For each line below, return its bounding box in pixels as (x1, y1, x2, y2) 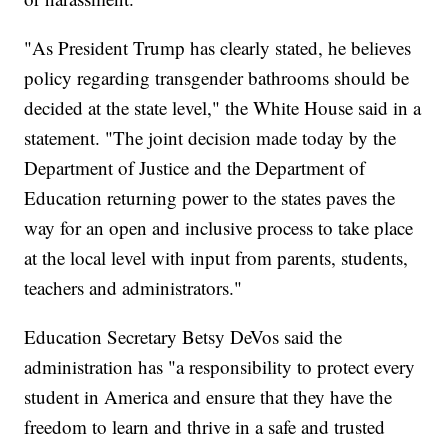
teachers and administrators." (24, 274, 243, 300)
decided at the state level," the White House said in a (24, 94, 422, 120)
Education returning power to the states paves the (24, 184, 396, 210)
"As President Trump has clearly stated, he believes (24, 34, 412, 60)
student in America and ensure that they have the (24, 383, 393, 409)
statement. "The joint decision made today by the (24, 124, 397, 150)
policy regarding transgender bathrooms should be (24, 64, 410, 90)
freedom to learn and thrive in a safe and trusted (24, 413, 386, 439)
